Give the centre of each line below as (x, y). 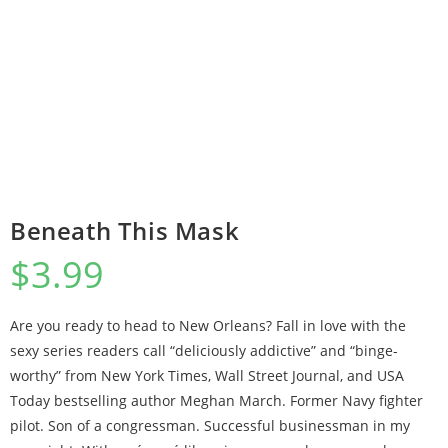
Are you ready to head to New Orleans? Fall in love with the (208, 325)
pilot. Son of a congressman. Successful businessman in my (210, 425)
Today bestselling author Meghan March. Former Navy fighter (216, 400)
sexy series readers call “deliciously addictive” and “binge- (204, 350)
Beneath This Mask (125, 230)
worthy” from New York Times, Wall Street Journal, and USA (207, 375)
